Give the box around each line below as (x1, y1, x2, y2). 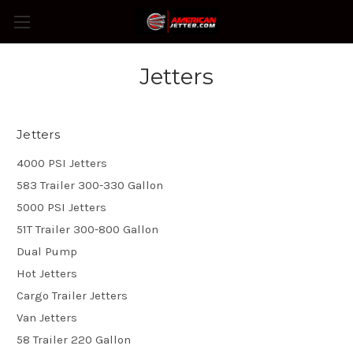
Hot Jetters (17, 266, 77, 281)
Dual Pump (17, 243, 77, 258)
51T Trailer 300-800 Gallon (17, 221, 158, 236)
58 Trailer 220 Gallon (17, 332, 131, 347)
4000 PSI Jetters (17, 155, 107, 170)
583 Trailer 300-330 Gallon (17, 177, 163, 192)
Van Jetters (17, 310, 77, 325)
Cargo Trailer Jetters (17, 288, 128, 303)
